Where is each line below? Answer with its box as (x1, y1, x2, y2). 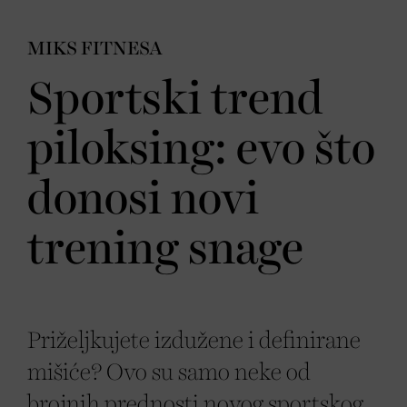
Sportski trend (27, 76, 323, 124)
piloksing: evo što (27, 126, 375, 174)
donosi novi (27, 176, 259, 223)
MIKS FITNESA (27, 39, 163, 58)
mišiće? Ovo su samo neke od (27, 361, 311, 384)
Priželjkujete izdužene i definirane (27, 329, 361, 352)
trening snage (27, 226, 303, 273)
